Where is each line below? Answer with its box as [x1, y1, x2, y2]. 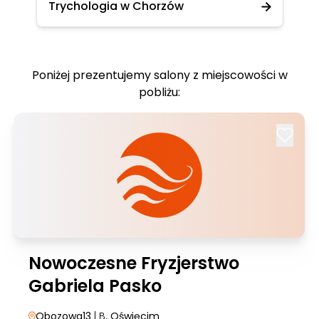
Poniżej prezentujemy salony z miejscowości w [31, 67, 288, 83]
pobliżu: [139, 84, 180, 100]
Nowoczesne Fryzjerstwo [28, 251, 239, 275]
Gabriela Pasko [28, 274, 162, 298]
